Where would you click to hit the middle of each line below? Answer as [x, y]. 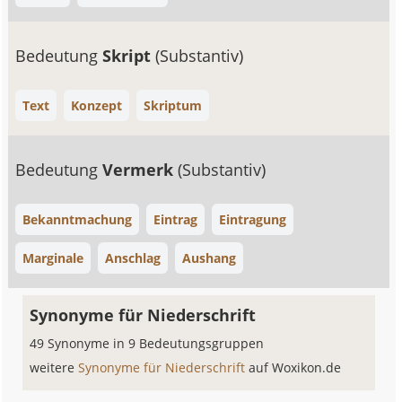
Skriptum [173, 105]
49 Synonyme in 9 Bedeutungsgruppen [147, 343]
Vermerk [140, 170]
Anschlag [133, 258]
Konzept [97, 105]
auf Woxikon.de [295, 367]
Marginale [53, 258]
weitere [54, 367]
